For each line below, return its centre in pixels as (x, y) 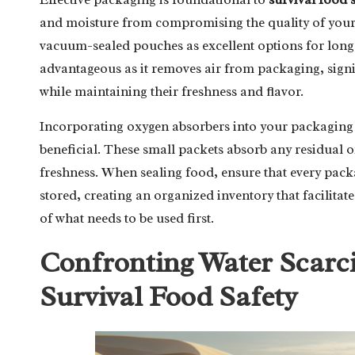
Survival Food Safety (169, 296)
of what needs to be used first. (127, 218)
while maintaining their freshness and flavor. (172, 91)
